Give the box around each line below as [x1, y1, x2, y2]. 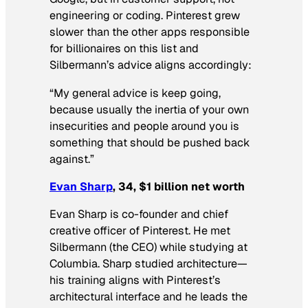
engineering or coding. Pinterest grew [49, 8, 240, 23]
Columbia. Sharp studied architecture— [49, 256, 247, 271]
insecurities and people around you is [49, 118, 239, 133]
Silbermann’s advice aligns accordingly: [49, 58, 252, 73]
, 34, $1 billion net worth [113, 179, 245, 194]
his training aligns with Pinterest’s [49, 273, 221, 287]
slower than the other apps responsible [49, 25, 250, 40]
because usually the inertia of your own [49, 102, 249, 117]
